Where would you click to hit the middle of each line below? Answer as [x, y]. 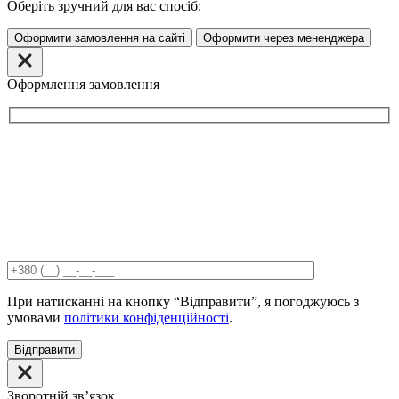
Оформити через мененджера [284, 37]
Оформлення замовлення [83, 84]
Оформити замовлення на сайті [100, 37]
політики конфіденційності [147, 318]
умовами [36, 318]
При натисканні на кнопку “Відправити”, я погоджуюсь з [183, 302]
